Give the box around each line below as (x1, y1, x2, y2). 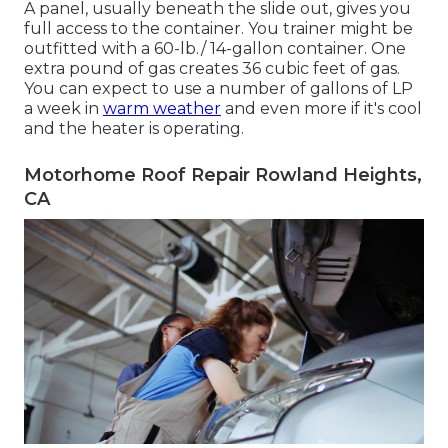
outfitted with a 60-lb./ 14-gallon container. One (24, 39, 406, 59)
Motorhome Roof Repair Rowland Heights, (24, 164, 422, 187)
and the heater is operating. (24, 119, 244, 139)
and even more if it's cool (221, 99, 422, 119)
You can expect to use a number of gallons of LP (24, 79, 413, 99)
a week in (24, 99, 103, 119)
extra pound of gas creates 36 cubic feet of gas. (24, 59, 400, 79)
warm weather (103, 99, 221, 119)
